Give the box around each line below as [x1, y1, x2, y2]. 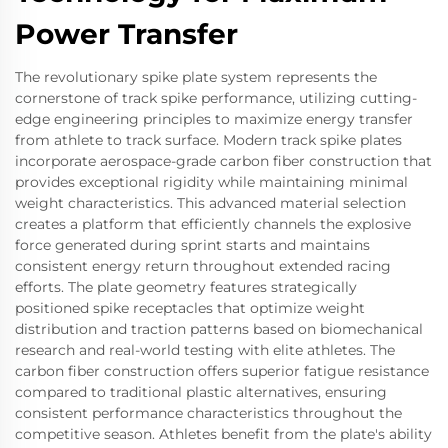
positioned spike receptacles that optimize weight [15, 298, 365, 317]
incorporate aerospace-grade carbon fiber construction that [15, 151, 432, 170]
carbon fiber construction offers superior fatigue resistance [15, 361, 429, 380]
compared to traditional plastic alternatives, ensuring [15, 382, 387, 401]
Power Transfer [15, 16, 238, 51]
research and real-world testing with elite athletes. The [15, 340, 395, 359]
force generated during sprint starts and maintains [15, 235, 370, 254]
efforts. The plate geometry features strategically [15, 277, 357, 296]
